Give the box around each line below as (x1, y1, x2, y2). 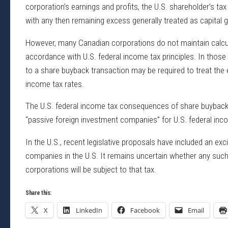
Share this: (25, 189, 51, 197)
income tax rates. (25, 78, 84, 89)
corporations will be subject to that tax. (25, 164, 156, 175)
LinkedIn (76, 206, 102, 215)
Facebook (130, 206, 160, 215)
